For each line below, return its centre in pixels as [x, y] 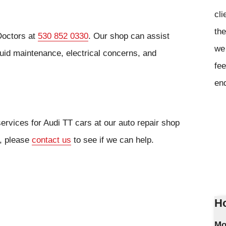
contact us [51, 139]
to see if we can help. [112, 139]
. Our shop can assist [129, 36]
